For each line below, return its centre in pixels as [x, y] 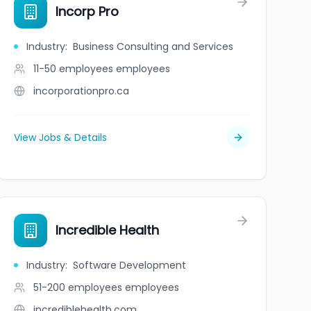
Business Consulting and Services [153, 47]
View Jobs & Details [60, 137]
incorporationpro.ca [81, 91]
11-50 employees [73, 69]
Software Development [129, 265]
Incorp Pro [87, 11]
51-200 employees [77, 287]
